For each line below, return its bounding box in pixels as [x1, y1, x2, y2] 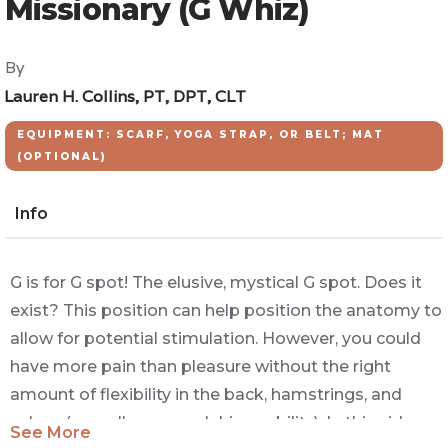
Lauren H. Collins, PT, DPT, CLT [4, 86, 246, 107]
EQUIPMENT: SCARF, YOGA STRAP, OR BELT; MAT [17, 128, 384, 141]
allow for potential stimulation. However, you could [10, 329, 421, 348]
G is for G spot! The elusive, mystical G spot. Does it [10, 273, 422, 292]
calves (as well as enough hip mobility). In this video [10, 413, 424, 432]
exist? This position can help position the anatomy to [10, 301, 442, 320]
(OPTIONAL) [17, 150, 107, 163]
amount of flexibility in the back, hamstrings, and [10, 385, 402, 404]
